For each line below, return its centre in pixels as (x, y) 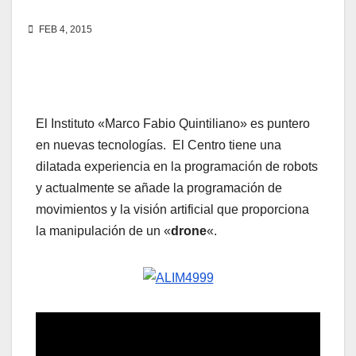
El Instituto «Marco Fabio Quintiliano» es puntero (173, 124)
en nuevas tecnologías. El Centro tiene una (159, 145)
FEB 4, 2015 (64, 30)
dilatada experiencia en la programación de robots (177, 167)
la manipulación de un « (103, 231)
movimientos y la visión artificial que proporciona (172, 210)
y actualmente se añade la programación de (159, 188)
